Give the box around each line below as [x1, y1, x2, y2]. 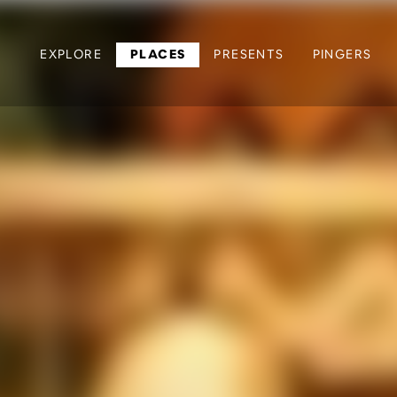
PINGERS [312, 46, 372, 63]
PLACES [129, 46, 186, 63]
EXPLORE [40, 46, 102, 63]
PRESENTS [214, 46, 284, 63]
